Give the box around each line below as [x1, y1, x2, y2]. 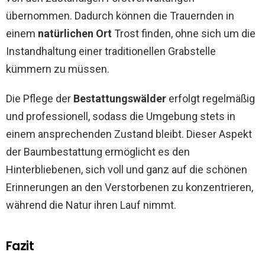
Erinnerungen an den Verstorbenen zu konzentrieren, [6, 181, 253, 193]
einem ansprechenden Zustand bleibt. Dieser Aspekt [6, 128, 252, 140]
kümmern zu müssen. [6, 63, 109, 75]
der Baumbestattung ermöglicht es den [6, 146, 190, 158]
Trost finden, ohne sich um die [112, 27, 256, 40]
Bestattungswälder [73, 92, 166, 105]
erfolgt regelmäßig [166, 92, 255, 105]
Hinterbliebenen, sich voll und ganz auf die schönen [6, 163, 247, 176]
